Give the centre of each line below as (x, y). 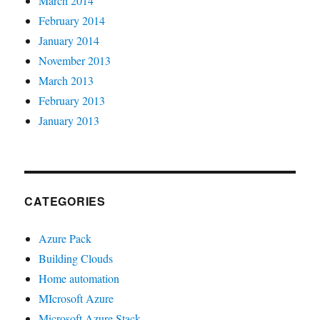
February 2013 (72, 101)
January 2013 (69, 121)
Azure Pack (65, 239)
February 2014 (72, 21)
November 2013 (75, 61)
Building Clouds (76, 259)
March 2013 (66, 81)
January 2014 (69, 41)
